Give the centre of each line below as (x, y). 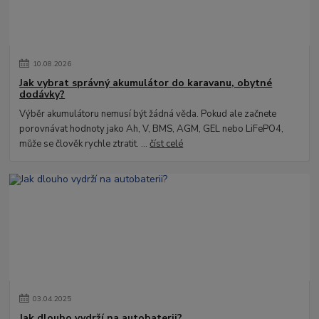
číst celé (167, 143)
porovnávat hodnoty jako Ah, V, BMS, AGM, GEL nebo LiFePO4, (152, 129)
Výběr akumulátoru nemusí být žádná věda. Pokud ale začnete (148, 114)
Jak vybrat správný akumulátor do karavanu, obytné (146, 83)
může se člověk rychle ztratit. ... (85, 143)
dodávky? (42, 94)
